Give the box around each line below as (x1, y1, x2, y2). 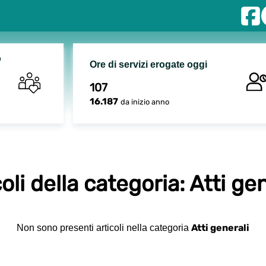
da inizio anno (121, 97, 170, 106)
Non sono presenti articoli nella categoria (17, 222, 191, 233)
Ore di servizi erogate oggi (90, 59, 208, 69)
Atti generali (191, 221, 249, 233)
